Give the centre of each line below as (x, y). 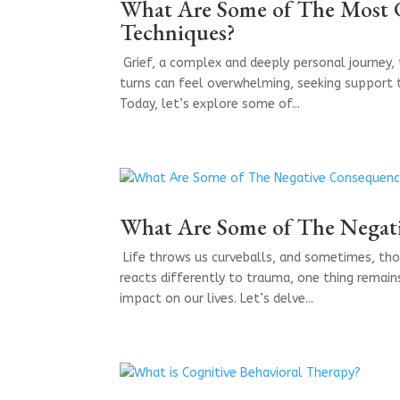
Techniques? (178, 32)
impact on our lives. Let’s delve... (217, 298)
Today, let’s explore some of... (210, 104)
